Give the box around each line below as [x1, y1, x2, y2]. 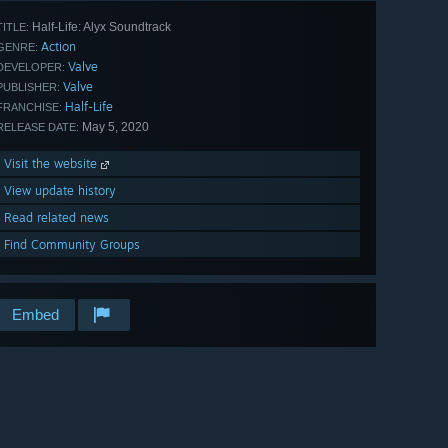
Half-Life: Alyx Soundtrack [29, 20, 171, 35]
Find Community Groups [4, 237, 140, 253]
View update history [4, 183, 116, 199]
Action [41, 39, 76, 55]
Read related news [4, 210, 109, 226]
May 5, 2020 [79, 120, 149, 135]
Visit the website [4, 156, 101, 172]
